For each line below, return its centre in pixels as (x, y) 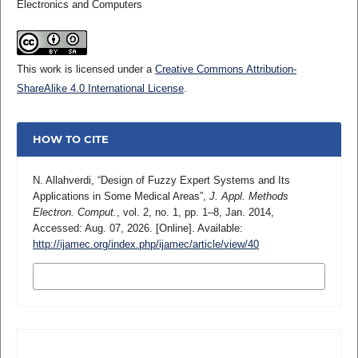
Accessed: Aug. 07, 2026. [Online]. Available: (137, 228)
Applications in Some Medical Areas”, (121, 196)
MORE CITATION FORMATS (117, 276)
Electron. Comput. (74, 212)
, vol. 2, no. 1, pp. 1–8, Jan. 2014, (195, 212)
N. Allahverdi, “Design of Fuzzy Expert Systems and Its (161, 180)
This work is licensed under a (86, 69)
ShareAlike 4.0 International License (100, 88)
